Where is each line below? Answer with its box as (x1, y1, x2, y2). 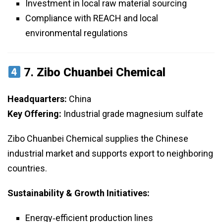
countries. (7, 163, 47, 174)
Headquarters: (7, 94, 67, 105)
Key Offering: (7, 109, 61, 119)
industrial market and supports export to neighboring (7, 148, 213, 159)
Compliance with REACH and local (25, 13, 158, 24)
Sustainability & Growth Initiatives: (7, 188, 150, 199)
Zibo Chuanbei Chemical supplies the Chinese (7, 133, 188, 144)
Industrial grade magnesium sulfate (61, 109, 203, 119)
